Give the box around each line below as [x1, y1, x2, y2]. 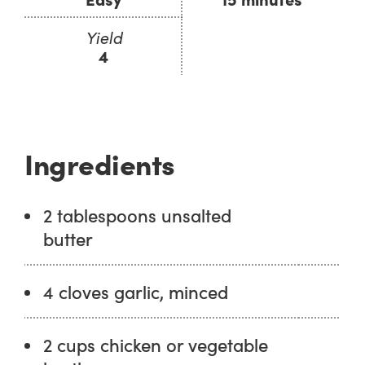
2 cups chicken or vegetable [43, 332, 269, 357]
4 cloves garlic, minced [43, 279, 229, 304]
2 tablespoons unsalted [43, 203, 232, 227]
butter [43, 226, 94, 251]
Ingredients [24, 143, 175, 182]
